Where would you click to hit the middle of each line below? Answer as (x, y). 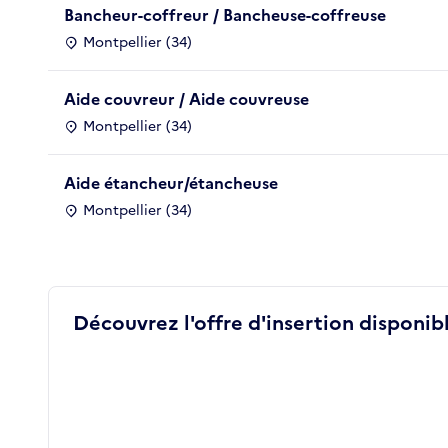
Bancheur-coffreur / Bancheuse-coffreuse (225, 14)
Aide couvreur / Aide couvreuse (186, 98)
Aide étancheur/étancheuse (171, 182)
